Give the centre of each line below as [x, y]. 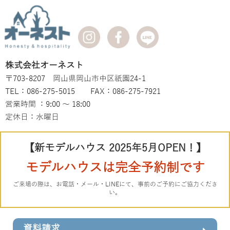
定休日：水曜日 [32, 117]
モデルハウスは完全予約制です [115, 168]
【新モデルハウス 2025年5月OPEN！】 [115, 148]
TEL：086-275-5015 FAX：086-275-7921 [83, 92]
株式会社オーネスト [44, 66]
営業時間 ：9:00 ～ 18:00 [48, 104]
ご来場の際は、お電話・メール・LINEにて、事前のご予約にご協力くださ [115, 185]
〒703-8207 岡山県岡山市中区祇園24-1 [75, 79]
